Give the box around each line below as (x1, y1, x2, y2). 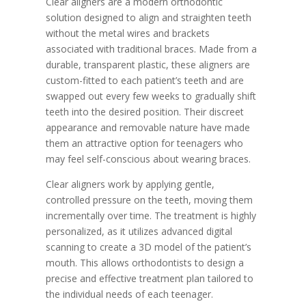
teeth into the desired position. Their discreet (46, 105, 245, 118)
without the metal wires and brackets (46, 27, 210, 40)
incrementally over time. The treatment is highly (46, 209, 257, 222)
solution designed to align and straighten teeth (46, 11, 252, 24)
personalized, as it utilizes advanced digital (46, 225, 233, 238)
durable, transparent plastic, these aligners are (46, 58, 251, 71)
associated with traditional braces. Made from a (46, 42, 258, 55)
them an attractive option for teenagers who (46, 137, 244, 150)
